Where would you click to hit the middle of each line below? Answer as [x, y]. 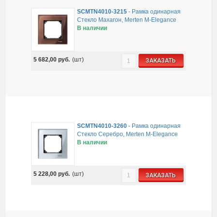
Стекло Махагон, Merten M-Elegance [127, 20]
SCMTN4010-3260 [102, 126]
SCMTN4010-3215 [102, 11]
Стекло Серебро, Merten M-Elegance [128, 134]
